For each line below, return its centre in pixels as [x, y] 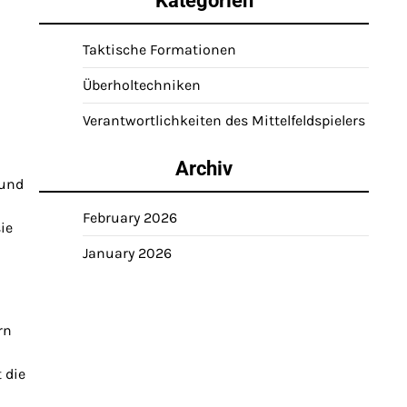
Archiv [204, 169]
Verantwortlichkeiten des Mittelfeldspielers [224, 120]
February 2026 [130, 218]
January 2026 [127, 253]
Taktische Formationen [159, 50]
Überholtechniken [142, 85]
